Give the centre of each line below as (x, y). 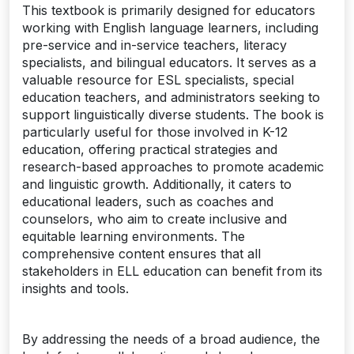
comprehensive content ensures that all (141, 254)
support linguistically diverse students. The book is (173, 115)
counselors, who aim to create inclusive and (154, 219)
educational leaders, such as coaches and (148, 202)
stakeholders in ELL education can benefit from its (172, 271)
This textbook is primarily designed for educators (169, 11)
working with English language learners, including (170, 28)
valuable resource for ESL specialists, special (158, 80)
